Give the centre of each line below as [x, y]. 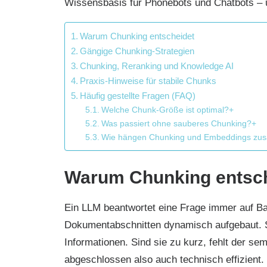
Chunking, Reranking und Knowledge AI [157, 66]
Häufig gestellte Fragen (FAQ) [138, 96]
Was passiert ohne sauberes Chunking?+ [178, 124]
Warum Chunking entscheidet [137, 36]
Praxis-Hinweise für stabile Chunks [148, 81]
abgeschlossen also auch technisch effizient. [164, 260]
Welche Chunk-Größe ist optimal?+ [167, 110]
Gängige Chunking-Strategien [137, 51]
